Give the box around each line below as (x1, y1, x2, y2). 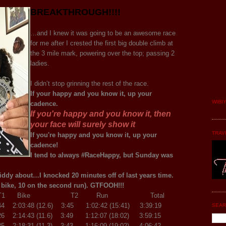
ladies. (30, 59, 49, 67)
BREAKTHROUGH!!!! (30, 7, 121, 17)
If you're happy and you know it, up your (30, 131, 157, 139)
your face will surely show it (30, 120, 135, 129)
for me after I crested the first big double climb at (30, 39, 173, 47)
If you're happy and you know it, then (30, 109, 171, 118)
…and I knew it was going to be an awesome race (30, 29, 176, 37)
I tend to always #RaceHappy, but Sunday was (30, 151, 173, 159)
